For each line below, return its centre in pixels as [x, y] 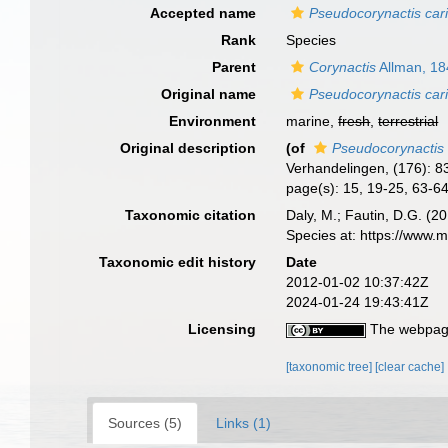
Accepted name [203, 13]
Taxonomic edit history [178, 262]
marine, [312, 121]
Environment [213, 121]
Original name [209, 94]
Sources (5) [145, 423]
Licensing [222, 329]
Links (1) [243, 423]
